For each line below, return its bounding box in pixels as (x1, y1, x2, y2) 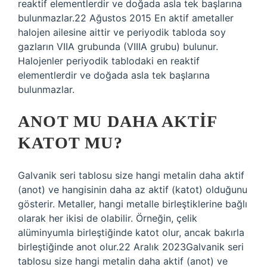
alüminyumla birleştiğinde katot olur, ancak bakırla (18, 226, 244, 238)
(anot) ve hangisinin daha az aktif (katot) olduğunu (18, 184, 247, 195)
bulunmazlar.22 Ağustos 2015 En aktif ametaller (18, 12, 234, 24)
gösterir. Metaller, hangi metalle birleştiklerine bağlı (18, 198, 247, 210)
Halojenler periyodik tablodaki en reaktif (18, 55, 200, 67)
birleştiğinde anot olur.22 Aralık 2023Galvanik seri (18, 241, 244, 253)
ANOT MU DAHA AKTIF (18, 112, 218, 131)
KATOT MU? (18, 133, 123, 152)
